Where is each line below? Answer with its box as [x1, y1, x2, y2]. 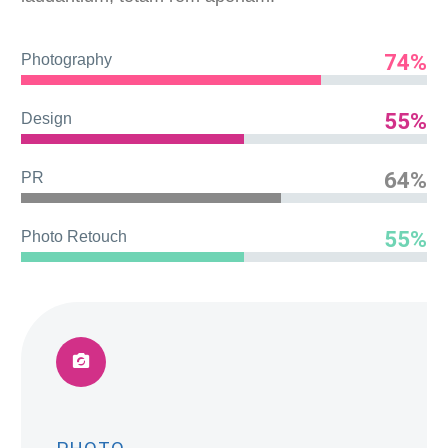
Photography [21, 50, 112, 68]
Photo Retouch [21, 227, 127, 245]
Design [21, 109, 72, 127]
